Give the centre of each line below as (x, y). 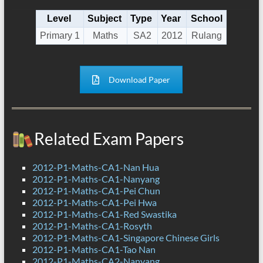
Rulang (206, 36)
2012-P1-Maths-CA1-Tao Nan (94, 249)
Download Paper (140, 80)
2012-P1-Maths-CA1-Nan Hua (95, 167)
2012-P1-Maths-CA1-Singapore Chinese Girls (126, 238)
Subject (104, 19)
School (206, 19)
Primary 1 (60, 36)
